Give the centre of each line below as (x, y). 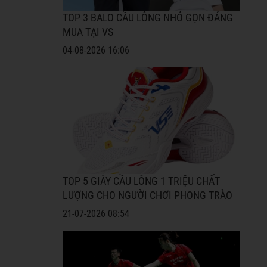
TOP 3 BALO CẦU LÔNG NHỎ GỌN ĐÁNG (148, 18)
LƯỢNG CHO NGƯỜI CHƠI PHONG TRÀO (147, 196)
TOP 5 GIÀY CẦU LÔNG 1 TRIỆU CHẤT (141, 181)
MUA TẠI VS (88, 32)
